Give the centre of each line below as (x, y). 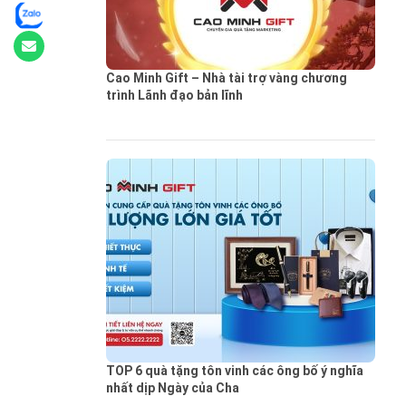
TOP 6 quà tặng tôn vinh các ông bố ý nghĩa (235, 371)
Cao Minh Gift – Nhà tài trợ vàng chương (227, 78)
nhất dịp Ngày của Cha (173, 388)
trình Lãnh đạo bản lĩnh (174, 95)
